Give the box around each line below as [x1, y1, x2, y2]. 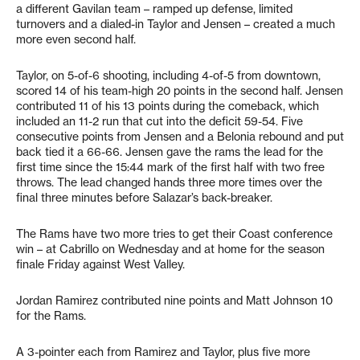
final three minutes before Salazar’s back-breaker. [16, 190, 272, 205]
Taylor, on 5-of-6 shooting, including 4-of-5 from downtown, [16, 68, 321, 83]
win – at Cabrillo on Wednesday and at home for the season [16, 242, 325, 256]
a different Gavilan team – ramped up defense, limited [16, 2, 292, 16]
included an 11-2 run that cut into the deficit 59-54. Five [16, 114, 303, 129]
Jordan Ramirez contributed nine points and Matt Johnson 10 [16, 293, 333, 308]
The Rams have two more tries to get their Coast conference [16, 227, 333, 241]
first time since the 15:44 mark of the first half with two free [16, 160, 325, 174]
